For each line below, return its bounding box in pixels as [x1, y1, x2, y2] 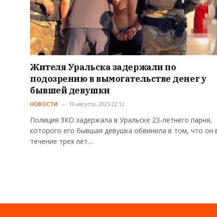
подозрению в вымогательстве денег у [30, 73, 207, 85]
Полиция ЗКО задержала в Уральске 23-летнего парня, [30, 115, 212, 125]
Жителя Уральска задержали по [30, 62, 176, 73]
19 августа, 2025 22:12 [68, 100, 124, 108]
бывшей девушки [30, 85, 110, 96]
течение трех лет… [30, 137, 93, 146]
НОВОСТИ [30, 100, 58, 108]
